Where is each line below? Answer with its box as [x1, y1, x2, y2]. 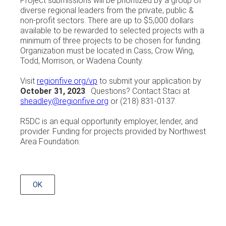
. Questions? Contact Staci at [85, 86, 190, 96]
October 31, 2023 [20, 86, 85, 96]
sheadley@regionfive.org [20, 96, 108, 106]
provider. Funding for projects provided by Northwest [20, 127, 206, 136]
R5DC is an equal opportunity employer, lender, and [20, 117, 198, 126]
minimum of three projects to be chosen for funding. [20, 36, 202, 45]
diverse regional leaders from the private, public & [20, 6, 194, 15]
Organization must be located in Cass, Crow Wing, [20, 46, 194, 55]
